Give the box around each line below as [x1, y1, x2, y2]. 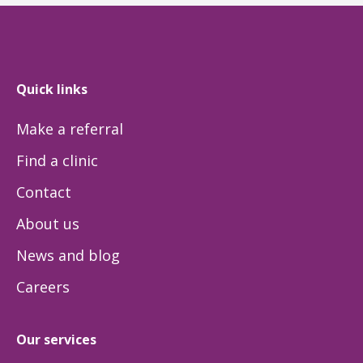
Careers [16, 276, 70, 297]
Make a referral [16, 118, 123, 139]
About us [16, 213, 79, 233]
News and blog [16, 245, 120, 265]
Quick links [16, 79, 88, 98]
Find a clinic [16, 150, 98, 170]
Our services [16, 330, 96, 348]
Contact [16, 181, 71, 202]
